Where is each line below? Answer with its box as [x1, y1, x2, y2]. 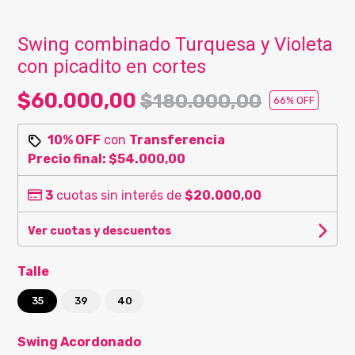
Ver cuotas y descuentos [28, 223, 172, 238]
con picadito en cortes [17, 55, 207, 78]
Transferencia [129, 132, 226, 147]
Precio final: [28, 151, 109, 166]
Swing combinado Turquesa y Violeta [17, 32, 334, 55]
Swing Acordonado [17, 334, 142, 349]
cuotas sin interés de [53, 187, 185, 203]
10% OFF [48, 132, 101, 147]
